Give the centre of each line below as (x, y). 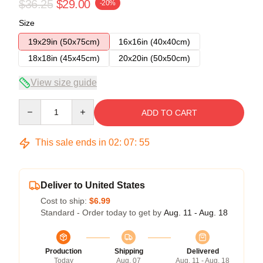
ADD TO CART (169, 113)
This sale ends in (71, 142)
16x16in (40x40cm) (154, 42)
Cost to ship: (65, 201)
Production (63, 251)
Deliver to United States (93, 185)
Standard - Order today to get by (102, 213)
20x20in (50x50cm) (154, 58)
